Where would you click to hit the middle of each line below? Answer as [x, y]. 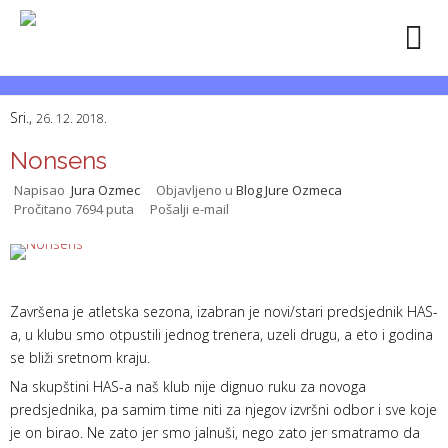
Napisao [42, 190]
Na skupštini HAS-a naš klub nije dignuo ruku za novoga [188, 386]
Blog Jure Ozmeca [289, 190]
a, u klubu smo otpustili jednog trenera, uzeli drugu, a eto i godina [221, 334]
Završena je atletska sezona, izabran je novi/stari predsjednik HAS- [224, 311]
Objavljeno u [194, 190]
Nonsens [58, 160]
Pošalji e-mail [189, 209]
